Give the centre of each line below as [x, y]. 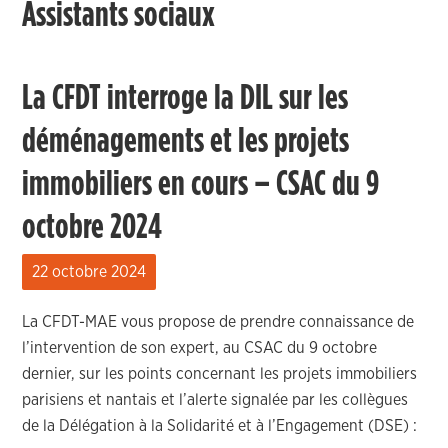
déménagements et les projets [186, 141]
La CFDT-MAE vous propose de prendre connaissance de [218, 322]
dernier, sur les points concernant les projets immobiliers [220, 374]
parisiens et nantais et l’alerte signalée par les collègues [215, 400]
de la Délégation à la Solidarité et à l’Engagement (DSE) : [220, 426]
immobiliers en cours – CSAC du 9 [201, 184]
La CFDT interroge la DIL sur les [185, 98]
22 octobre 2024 [89, 272]
